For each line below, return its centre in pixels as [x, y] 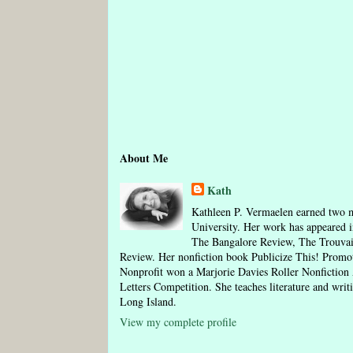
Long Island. [148, 301]
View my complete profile [178, 321]
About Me [144, 158]
